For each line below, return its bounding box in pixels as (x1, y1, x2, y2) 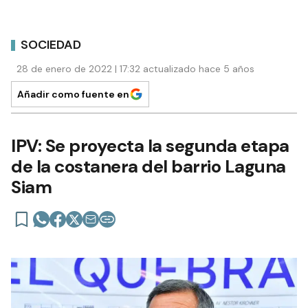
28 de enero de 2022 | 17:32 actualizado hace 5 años (16, 63, 254, 76)
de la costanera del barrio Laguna (11, 155, 286, 179)
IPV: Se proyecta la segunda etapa (11, 134, 289, 158)
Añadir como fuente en (17, 88, 129, 101)
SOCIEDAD (21, 36, 81, 53)
